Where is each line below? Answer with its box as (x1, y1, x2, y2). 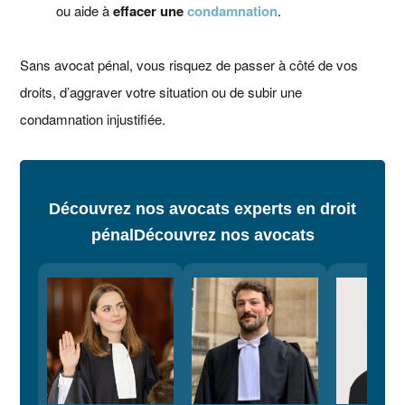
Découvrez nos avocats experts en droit (49, 200, 356, 219)
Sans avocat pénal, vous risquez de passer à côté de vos (20, 55, 359, 75)
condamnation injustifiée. (20, 109, 166, 129)
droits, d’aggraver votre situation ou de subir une (20, 82, 303, 102)
